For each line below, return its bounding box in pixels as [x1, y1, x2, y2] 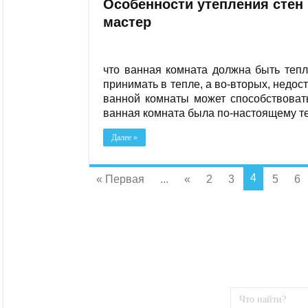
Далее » [111, 133, 137, 143]
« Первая [96, 173, 144, 186]
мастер [103, 14, 151, 30]
